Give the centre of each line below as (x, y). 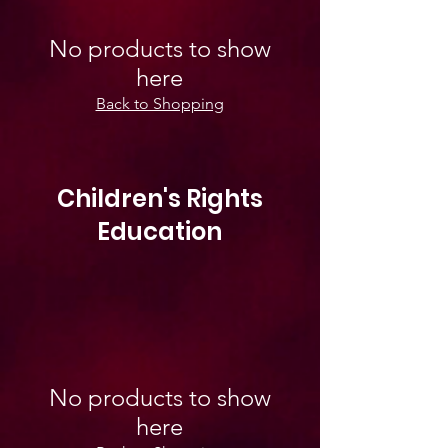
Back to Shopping (159, 103)
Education (159, 231)
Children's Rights (159, 198)
